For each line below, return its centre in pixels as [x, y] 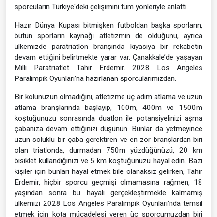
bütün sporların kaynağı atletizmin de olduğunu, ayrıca [108, 36]
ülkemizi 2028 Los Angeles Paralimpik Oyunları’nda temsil [108, 203]
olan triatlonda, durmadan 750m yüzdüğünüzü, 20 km [108, 150]
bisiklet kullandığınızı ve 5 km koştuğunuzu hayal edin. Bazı [108, 161]
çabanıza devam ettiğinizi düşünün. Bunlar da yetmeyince [108, 129]
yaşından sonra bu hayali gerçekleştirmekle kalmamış [108, 193]
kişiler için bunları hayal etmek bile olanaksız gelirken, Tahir [108, 171]
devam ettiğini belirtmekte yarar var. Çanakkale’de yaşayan [108, 57]
